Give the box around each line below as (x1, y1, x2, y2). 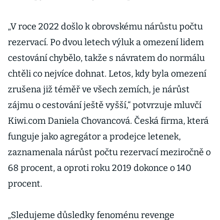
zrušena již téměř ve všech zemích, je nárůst (8, 84, 190, 95)
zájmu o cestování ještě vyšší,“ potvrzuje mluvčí (8, 100, 201, 110)
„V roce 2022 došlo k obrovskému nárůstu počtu (8, 21, 203, 32)
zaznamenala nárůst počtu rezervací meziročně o (8, 147, 211, 158)
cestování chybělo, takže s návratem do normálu (8, 53, 205, 63)
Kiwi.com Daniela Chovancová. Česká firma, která (8, 115, 209, 126)
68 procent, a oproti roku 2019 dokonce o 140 (8, 163, 192, 173)
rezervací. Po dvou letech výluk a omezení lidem (8, 37, 204, 48)
